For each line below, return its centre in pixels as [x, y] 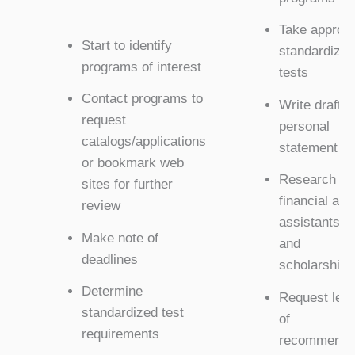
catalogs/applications [144, 141]
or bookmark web [133, 163]
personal [304, 126]
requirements [120, 334]
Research [307, 179]
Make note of [120, 238]
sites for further [127, 184]
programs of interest [141, 67]
